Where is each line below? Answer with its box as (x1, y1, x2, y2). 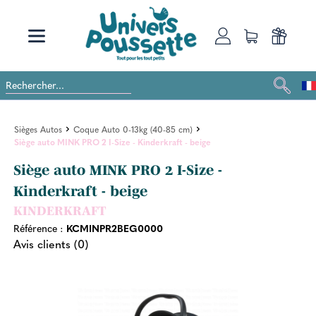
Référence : (13, 220, 66, 235)
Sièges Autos (14, 122, 62, 135)
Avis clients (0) (13, 235, 88, 252)
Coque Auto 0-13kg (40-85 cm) (73, 122, 193, 135)
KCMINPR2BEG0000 (66, 220, 163, 235)
